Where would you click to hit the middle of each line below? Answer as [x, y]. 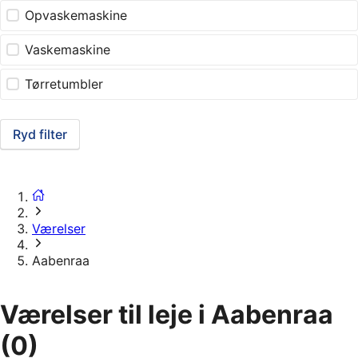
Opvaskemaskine [76, 16]
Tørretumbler [64, 84]
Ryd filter [40, 135]
